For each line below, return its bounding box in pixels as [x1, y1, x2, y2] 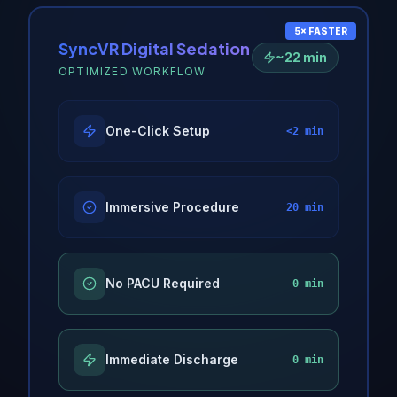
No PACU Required [105, 275, 220, 291]
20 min [286, 200, 323, 214]
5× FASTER [294, 25, 347, 36]
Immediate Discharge [105, 351, 238, 367]
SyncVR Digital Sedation [58, 37, 250, 58]
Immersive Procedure [105, 198, 239, 214]
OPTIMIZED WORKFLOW [58, 64, 206, 78]
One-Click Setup [105, 122, 210, 138]
